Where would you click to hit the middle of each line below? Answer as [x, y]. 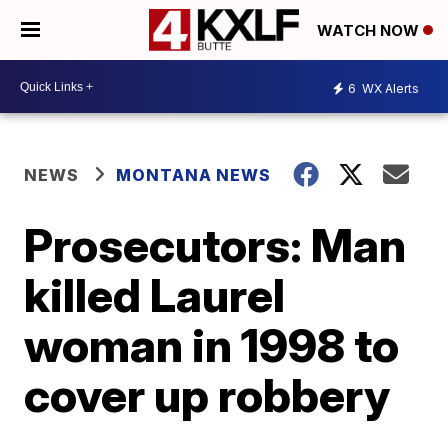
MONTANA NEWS [194, 175]
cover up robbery [207, 395]
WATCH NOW [370, 31]
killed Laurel [155, 295]
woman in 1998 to [212, 345]
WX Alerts [389, 88]
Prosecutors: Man [215, 245]
